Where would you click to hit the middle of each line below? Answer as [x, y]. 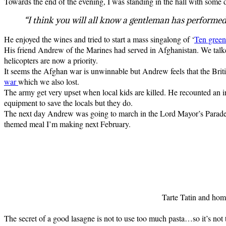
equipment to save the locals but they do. [68, 102]
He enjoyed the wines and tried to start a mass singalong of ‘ [99, 39]
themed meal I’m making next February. [67, 124]
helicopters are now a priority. [51, 60]
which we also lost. [49, 81]
